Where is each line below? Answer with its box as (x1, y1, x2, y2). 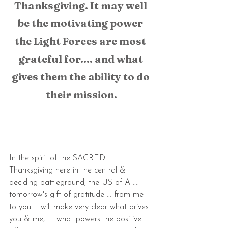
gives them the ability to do (11, 70, 152, 83)
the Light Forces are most (15, 35, 148, 47)
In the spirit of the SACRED (9, 154, 108, 162)
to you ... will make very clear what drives (9, 203, 151, 211)
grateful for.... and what (18, 52, 145, 65)
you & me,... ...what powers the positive (9, 215, 144, 223)
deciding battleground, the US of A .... (9, 179, 144, 187)
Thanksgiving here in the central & (9, 166, 128, 175)
